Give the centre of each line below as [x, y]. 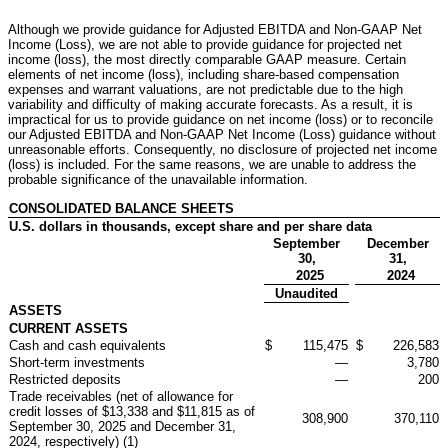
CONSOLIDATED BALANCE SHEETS [121, 208]
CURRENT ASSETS [68, 328]
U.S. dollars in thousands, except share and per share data [190, 226]
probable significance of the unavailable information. [158, 179]
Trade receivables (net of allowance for [121, 396]
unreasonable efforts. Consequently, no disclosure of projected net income [222, 149]
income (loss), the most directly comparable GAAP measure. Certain [207, 59]
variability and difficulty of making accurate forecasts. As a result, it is [210, 104]
